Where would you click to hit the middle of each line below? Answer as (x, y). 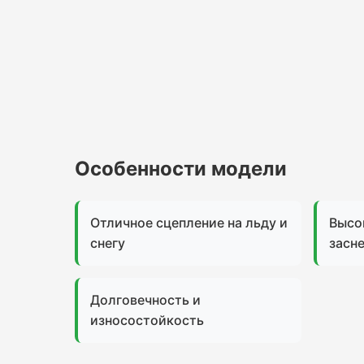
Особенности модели (181, 169)
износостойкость (147, 320)
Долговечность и (145, 300)
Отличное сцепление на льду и (189, 223)
